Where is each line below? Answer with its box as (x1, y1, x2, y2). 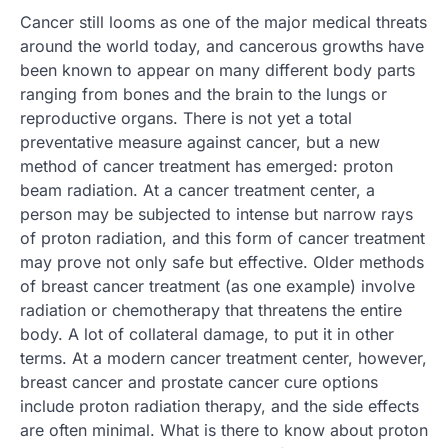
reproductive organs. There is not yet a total (20, 108, 352, 129)
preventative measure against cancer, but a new (20, 132, 380, 153)
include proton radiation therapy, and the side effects (20, 396, 419, 417)
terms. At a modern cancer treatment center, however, (20, 348, 427, 369)
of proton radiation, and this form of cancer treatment (20, 228, 425, 249)
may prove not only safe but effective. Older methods (20, 252, 424, 273)
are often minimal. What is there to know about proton (20, 420, 428, 441)
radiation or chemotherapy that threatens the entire (20, 300, 402, 321)
